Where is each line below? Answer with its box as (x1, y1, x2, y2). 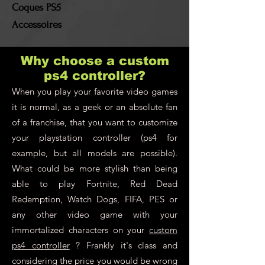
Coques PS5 (12, 2, 61, 14)
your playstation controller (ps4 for (12, 132, 177, 144)
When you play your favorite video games (12, 86, 177, 98)
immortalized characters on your (12, 224, 149, 236)
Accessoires (12, 19, 62, 31)
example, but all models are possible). (12, 147, 177, 159)
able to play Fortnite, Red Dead (12, 178, 177, 190)
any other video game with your (12, 209, 177, 221)
